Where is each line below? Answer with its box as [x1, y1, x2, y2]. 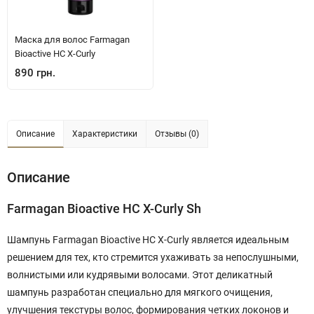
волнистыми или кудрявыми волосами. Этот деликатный [7, 269, 273, 280]
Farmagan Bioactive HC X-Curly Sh [7, 201, 201, 216]
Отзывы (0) [155, 129, 199, 139]
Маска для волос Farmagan [15, 34, 130, 45]
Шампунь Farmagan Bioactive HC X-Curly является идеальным [7, 234, 289, 245]
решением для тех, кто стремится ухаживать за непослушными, [7, 252, 299, 263]
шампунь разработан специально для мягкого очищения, [7, 287, 273, 298]
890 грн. [15, 67, 55, 79]
